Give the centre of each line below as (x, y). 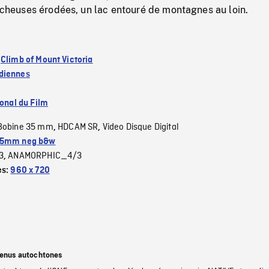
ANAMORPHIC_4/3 (45, 156)
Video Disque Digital (141, 127)
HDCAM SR (78, 127)
